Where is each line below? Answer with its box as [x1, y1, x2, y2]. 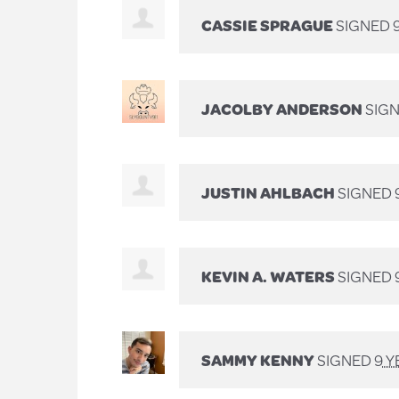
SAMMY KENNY [201, 347, 314, 371]
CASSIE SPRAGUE [201, 12, 333, 37]
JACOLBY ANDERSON [201, 96, 362, 120]
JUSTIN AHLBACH [201, 180, 335, 204]
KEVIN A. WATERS [201, 264, 335, 288]
